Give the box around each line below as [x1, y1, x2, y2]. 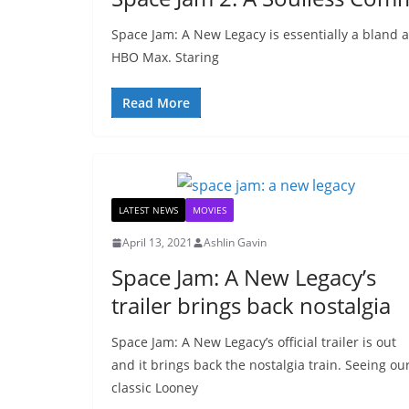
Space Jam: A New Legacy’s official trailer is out [111, 333, 396, 351]
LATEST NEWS [119, 204, 178, 216]
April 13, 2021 [122, 235, 193, 250]
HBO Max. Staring [111, 48, 219, 66]
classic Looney [111, 379, 198, 396]
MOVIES [193, 204, 226, 216]
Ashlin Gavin [204, 235, 267, 250]
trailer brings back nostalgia [111, 290, 391, 320]
